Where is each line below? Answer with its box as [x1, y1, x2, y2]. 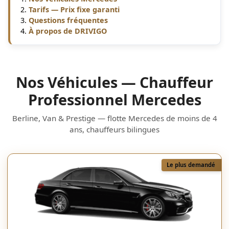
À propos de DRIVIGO [29, 26, 107, 36]
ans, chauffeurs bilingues [70, 124, 159, 134]
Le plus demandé [167, 161, 215, 169]
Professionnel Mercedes [28, 89, 201, 109]
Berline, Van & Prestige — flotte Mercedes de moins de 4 [12, 113, 217, 123]
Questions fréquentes [29, 15, 108, 25]
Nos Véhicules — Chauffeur [16, 72, 213, 92]
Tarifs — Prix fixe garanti [29, 5, 120, 14]
